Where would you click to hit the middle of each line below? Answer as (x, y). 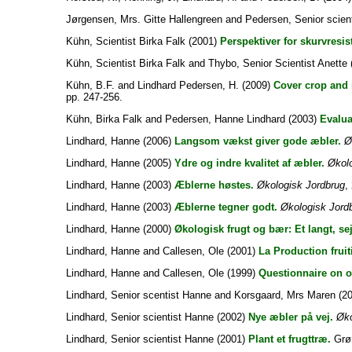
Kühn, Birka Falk (104, 119)
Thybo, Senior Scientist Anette (277, 63)
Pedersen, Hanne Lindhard (225, 119)
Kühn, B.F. (90, 85)
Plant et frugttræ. (289, 339)
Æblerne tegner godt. (225, 207)
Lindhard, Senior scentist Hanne (138, 295)
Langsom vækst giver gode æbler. (257, 141)
